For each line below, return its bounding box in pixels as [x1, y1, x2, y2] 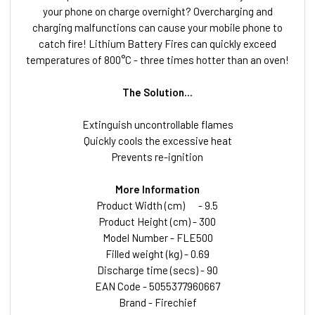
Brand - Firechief [118, 295, 197, 309]
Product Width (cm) [97, 198, 185, 212]
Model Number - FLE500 [102, 231, 213, 244]
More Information [115, 182, 200, 195]
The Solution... [122, 85, 193, 98]
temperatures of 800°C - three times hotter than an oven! [26, 53, 289, 66]
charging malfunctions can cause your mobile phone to [32, 20, 283, 34]
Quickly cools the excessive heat [83, 134, 232, 147]
